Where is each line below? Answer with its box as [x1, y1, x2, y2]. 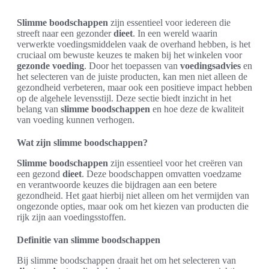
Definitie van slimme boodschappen [17, 235, 160, 245]
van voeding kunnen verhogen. [17, 115, 134, 125]
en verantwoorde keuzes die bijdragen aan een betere [17, 180, 217, 190]
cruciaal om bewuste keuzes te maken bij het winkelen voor [17, 50, 242, 60]
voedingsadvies [180, 61, 241, 71]
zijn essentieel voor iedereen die [108, 17, 231, 28]
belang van [17, 104, 61, 114]
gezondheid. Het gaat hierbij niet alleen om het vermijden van [17, 190, 249, 201]
